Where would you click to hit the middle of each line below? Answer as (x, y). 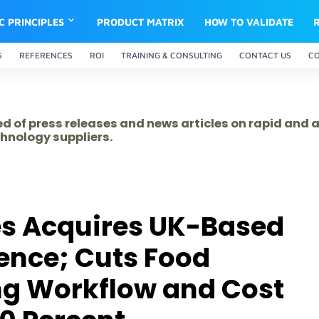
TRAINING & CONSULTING (172, 55)
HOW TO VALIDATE (249, 21)
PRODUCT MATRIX (141, 21)
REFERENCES (46, 55)
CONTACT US (265, 55)
